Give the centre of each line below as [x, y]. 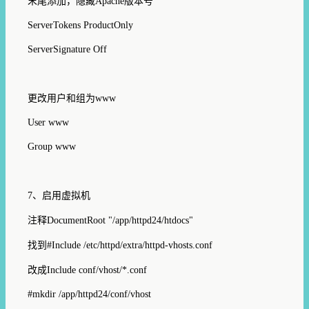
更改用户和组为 [61, 98]
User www [48, 122]
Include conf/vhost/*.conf [97, 270]
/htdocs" [177, 220]
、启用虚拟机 [61, 195]
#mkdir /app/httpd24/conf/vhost [89, 294]
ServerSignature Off [67, 49]
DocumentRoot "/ [81, 220]
